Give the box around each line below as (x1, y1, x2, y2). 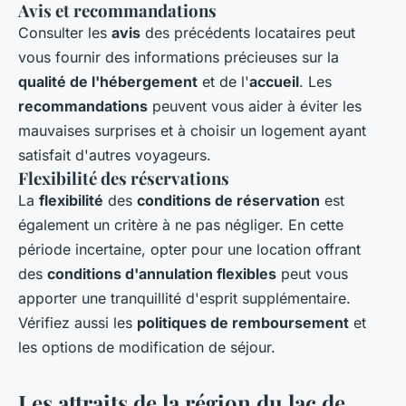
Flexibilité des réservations (18, 167, 229, 190)
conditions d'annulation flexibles (47, 265, 276, 284)
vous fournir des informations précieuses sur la (18, 48, 339, 67)
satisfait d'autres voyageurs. (18, 146, 211, 165)
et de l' (198, 72, 249, 92)
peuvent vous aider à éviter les (148, 97, 362, 116)
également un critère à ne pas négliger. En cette (18, 216, 343, 235)
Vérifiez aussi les (18, 314, 137, 333)
